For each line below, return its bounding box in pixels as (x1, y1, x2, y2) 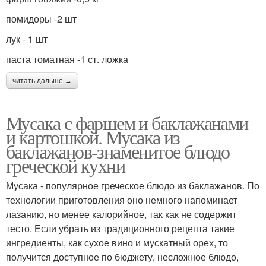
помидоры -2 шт (6, 12, 77, 26)
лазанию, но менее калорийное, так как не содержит (6, 207, 236, 221)
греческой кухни (6, 153, 125, 179)
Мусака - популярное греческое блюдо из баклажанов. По (6, 179, 259, 193)
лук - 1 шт (6, 32, 47, 46)
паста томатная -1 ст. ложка (6, 52, 128, 66)
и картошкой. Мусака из (6, 124, 180, 150)
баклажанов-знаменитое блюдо (6, 138, 230, 164)
